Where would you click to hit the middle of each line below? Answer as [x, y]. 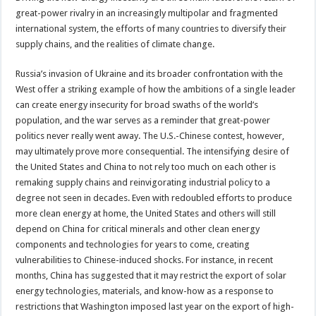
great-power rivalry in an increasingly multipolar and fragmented [147, 13]
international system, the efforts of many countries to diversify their [151, 28]
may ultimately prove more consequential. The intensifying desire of [153, 151]
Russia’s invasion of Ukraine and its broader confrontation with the [150, 73]
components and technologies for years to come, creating [133, 244]
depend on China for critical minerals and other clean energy [138, 229]
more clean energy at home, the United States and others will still [146, 213]
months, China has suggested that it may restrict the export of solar [151, 275]
